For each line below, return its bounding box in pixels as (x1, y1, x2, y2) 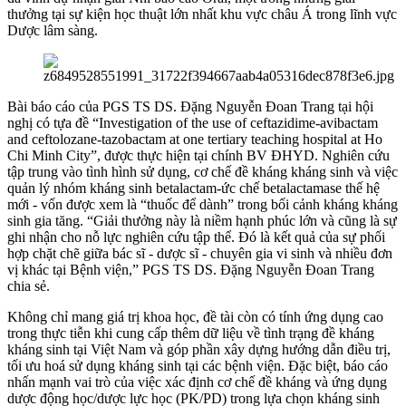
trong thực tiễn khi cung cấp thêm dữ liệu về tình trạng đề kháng (7, 325, 374, 342)
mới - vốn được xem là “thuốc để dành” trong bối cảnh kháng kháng (7, 197, 398, 213)
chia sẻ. (7, 278, 50, 295)
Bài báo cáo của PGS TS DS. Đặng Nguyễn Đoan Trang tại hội (7, 99, 373, 115)
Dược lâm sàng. (7, 23, 98, 39)
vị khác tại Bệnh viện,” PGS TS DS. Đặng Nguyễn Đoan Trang (7, 262, 374, 278)
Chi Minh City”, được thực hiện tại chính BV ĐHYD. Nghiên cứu (7, 148, 390, 164)
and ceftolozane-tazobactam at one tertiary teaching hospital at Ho (7, 131, 382, 148)
